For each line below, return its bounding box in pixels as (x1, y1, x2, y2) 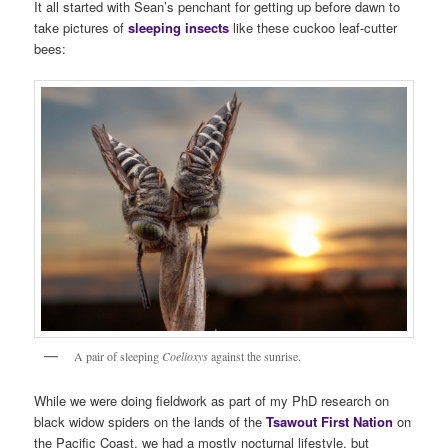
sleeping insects (128, 17, 230, 37)
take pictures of (34, 17, 129, 37)
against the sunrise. (208, 347, 302, 364)
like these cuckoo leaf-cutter (229, 17, 398, 37)
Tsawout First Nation (266, 412, 394, 432)
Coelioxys (162, 347, 209, 364)
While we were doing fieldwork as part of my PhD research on (34, 391, 390, 411)
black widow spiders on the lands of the (34, 412, 267, 432)
